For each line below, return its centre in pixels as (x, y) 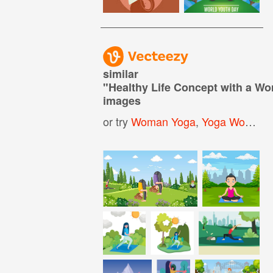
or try (117, 121)
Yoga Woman (224, 121)
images (122, 100)
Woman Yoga (164, 121)
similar (121, 73)
